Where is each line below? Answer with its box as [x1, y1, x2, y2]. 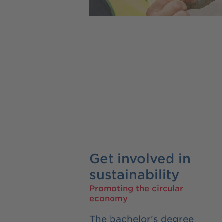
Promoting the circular [89, 182, 183, 193]
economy [89, 192, 128, 203]
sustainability [89, 166, 179, 182]
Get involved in [89, 150, 191, 166]
